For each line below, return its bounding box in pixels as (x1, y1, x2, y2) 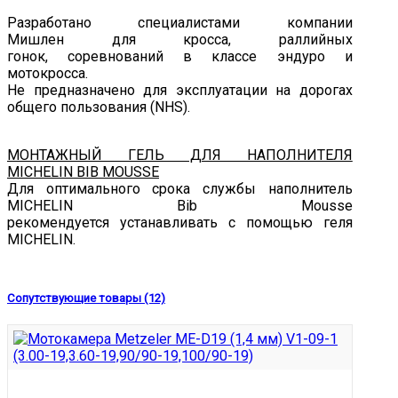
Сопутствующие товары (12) (7, 291, 165, 305)
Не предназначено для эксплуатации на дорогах (7, 82, 353, 99)
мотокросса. (7, 65, 88, 83)
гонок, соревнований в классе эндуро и (7, 48, 353, 66)
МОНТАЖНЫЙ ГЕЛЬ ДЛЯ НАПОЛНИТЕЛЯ (7, 147, 353, 164)
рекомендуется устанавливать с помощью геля (7, 214, 353, 232)
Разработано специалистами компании (7, 14, 353, 32)
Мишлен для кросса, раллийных (7, 31, 353, 49)
